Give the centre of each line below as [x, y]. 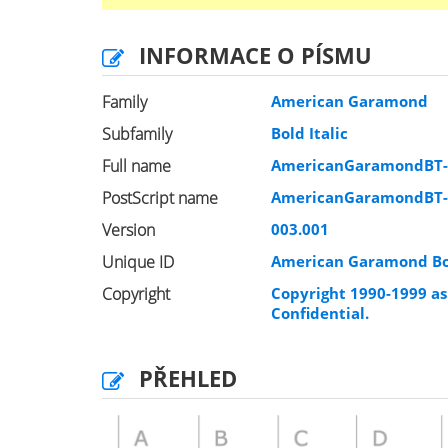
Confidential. [320, 313]
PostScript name [160, 198]
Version [128, 230]
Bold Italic [310, 133]
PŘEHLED [188, 378]
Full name [136, 166]
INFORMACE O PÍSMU [255, 55]
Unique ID [138, 262]
